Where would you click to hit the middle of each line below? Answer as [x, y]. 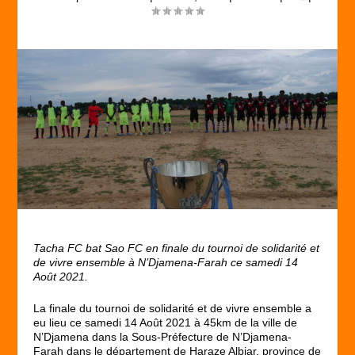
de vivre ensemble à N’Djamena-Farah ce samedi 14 [166, 262]
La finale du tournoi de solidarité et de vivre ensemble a [173, 308]
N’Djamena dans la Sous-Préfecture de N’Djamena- [163, 336]
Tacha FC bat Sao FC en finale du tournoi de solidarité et [177, 248]
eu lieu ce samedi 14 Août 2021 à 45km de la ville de [166, 322]
